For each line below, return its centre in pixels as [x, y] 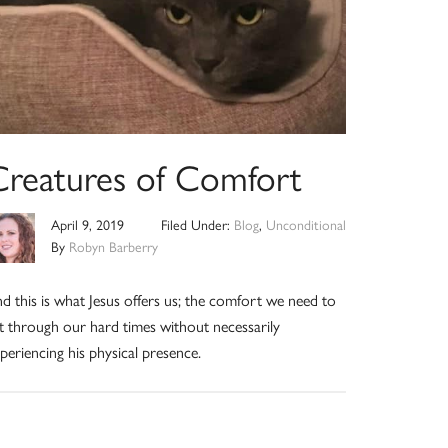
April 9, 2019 [88, 224]
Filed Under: [197, 224]
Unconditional [305, 224]
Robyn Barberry [114, 246]
